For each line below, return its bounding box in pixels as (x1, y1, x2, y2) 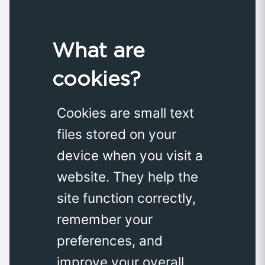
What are (52, 38, 145, 63)
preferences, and (57, 232, 163, 249)
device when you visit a (57, 147, 203, 164)
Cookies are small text (57, 105, 194, 121)
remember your (57, 211, 153, 228)
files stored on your (57, 126, 176, 143)
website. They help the (57, 169, 198, 185)
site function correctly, (57, 190, 196, 206)
